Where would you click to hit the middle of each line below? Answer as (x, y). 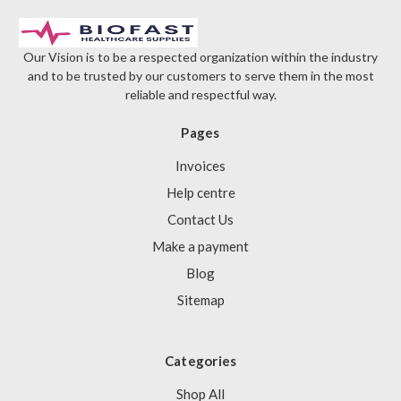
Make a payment (200, 247)
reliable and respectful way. (200, 95)
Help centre (200, 193)
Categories (200, 361)
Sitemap (200, 300)
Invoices (200, 166)
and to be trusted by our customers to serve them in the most (200, 76)
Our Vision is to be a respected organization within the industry (200, 57)
